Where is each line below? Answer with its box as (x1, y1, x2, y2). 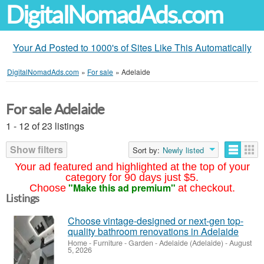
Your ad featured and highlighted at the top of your (14, 161, 250, 173)
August (227, 237, 252, 248)
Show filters (10, 143, 63, 156)
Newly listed (163, 144, 204, 156)
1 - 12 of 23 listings (6, 119, 84, 133)
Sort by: (133, 144, 160, 156)
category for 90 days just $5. (65, 171, 199, 183)
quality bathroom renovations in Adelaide (68, 225, 239, 238)
